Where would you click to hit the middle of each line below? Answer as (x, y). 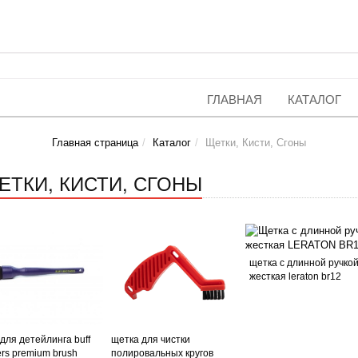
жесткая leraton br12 (295, 276)
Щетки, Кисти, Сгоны (256, 143)
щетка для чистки (151, 340)
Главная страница (95, 143)
